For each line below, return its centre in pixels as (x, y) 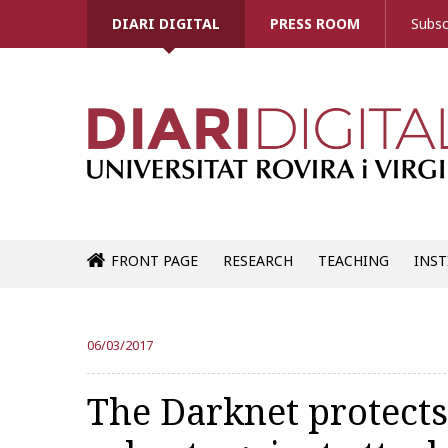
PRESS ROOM (315, 23)
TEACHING (353, 260)
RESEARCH (257, 260)
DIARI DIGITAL (166, 23)
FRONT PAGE (154, 260)
